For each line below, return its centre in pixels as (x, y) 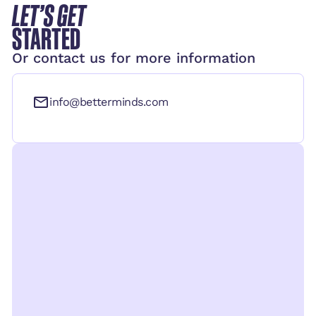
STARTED (46, 38)
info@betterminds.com (109, 102)
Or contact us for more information (133, 57)
